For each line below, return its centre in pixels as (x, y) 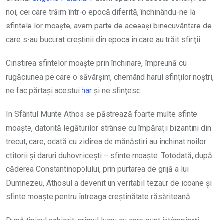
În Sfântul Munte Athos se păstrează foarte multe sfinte (102, 114)
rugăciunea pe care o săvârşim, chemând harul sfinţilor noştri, (110, 77)
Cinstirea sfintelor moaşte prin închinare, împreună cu (96, 63)
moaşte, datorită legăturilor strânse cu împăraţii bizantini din (109, 128)
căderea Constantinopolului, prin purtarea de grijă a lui (97, 169)
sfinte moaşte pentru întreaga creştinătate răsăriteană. (99, 197)
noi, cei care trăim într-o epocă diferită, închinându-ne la (101, 12)
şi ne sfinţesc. (117, 91)
